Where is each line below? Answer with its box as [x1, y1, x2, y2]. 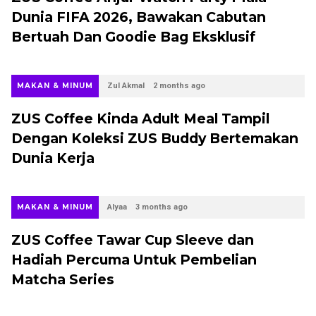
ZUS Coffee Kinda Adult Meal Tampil [11, 110, 269, 127]
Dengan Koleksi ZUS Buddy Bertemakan [11, 130, 298, 147]
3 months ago [135, 202, 188, 212]
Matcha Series [11, 271, 114, 288]
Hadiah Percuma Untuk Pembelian [11, 251, 257, 268]
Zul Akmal [107, 81, 145, 90]
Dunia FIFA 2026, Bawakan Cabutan [11, 8, 266, 25]
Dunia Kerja [11, 150, 95, 166]
